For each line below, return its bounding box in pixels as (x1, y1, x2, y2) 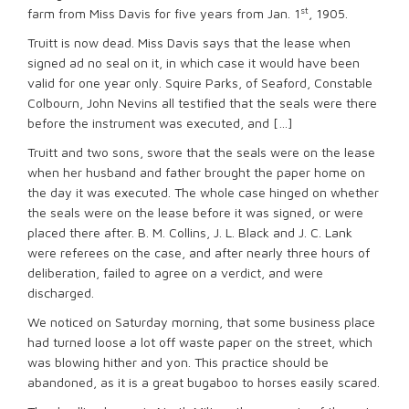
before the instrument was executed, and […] (27, 115, 293, 131)
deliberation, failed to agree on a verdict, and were (27, 265, 323, 280)
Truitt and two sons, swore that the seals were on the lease (27, 144, 375, 160)
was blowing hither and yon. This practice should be (27, 354, 329, 370)
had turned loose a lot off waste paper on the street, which (27, 334, 372, 350)
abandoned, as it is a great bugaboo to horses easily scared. (27, 374, 380, 390)
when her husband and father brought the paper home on (27, 164, 365, 180)
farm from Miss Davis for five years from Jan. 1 (27, 5, 300, 21)
